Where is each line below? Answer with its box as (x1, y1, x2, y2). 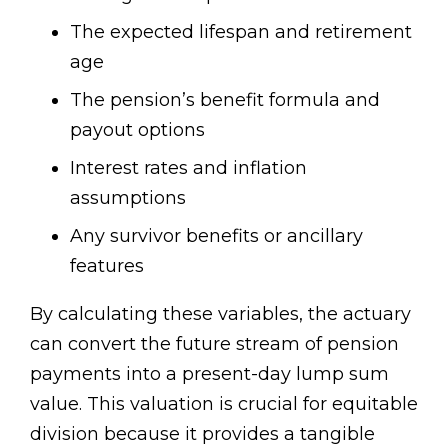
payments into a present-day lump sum (30, 362, 389, 385)
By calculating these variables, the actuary (30, 302, 411, 325)
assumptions (70, 186, 186, 209)
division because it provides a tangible (30, 422, 375, 445)
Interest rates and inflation (70, 156, 307, 179)
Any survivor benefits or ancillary (70, 224, 363, 247)
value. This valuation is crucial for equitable (30, 392, 418, 415)
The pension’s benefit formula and (70, 88, 380, 111)
